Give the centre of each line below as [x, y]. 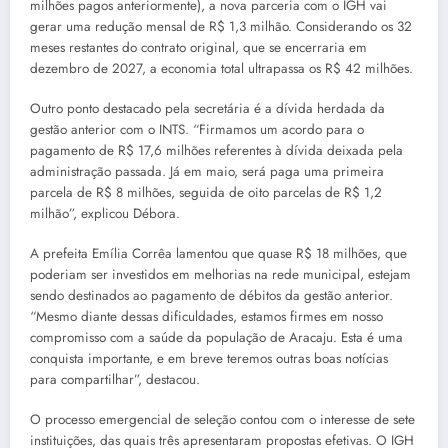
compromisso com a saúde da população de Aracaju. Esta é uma [216, 338]
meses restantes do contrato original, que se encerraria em [198, 47]
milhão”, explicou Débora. [105, 214]
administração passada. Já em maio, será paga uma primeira [207, 172]
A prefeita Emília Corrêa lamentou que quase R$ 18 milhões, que [218, 254]
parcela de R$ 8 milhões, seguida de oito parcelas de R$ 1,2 [206, 193]
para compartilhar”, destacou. [115, 380]
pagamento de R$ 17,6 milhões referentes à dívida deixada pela [216, 151]
